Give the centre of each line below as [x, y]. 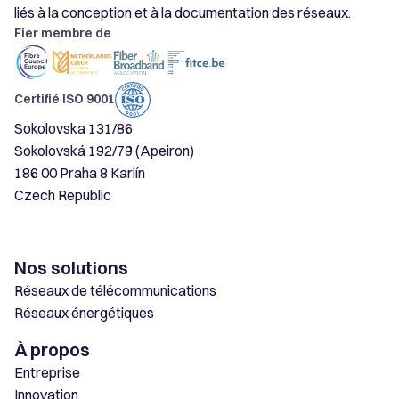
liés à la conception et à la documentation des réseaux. [183, 13]
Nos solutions [71, 267]
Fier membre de [63, 33]
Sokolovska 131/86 [78, 128]
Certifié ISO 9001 [65, 99]
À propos [52, 349]
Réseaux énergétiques [84, 312]
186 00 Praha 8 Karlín [80, 172]
